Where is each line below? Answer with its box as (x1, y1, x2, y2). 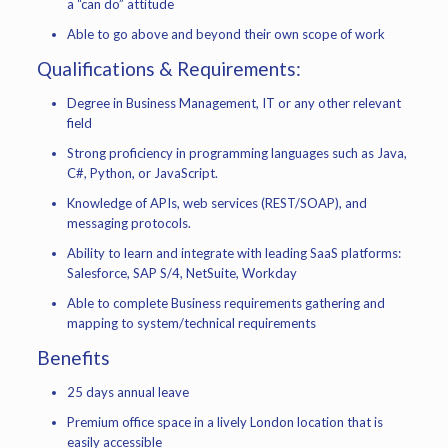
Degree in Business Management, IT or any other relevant (67, 95, 402, 111)
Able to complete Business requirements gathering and (67, 295, 386, 311)
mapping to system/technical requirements (67, 315, 317, 331)
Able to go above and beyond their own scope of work (67, 26, 386, 42)
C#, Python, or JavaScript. (67, 165, 219, 181)
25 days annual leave (67, 384, 190, 400)
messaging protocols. (67, 215, 192, 231)
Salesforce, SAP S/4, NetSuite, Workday (67, 265, 298, 281)
